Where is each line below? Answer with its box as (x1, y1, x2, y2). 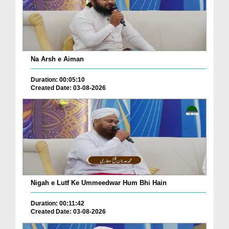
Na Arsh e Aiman (31, 55, 84, 63)
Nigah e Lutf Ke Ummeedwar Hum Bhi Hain (31, 179, 167, 187)
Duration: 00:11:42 (31, 200, 84, 208)
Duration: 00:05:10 (31, 76, 85, 83)
